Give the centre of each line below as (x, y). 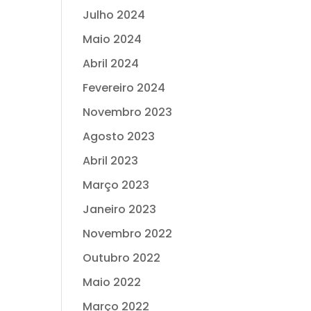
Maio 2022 (112, 282)
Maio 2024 (112, 39)
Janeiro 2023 (120, 209)
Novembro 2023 (128, 112)
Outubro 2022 (122, 258)
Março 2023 (116, 185)
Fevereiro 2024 (124, 88)
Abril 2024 (111, 64)
